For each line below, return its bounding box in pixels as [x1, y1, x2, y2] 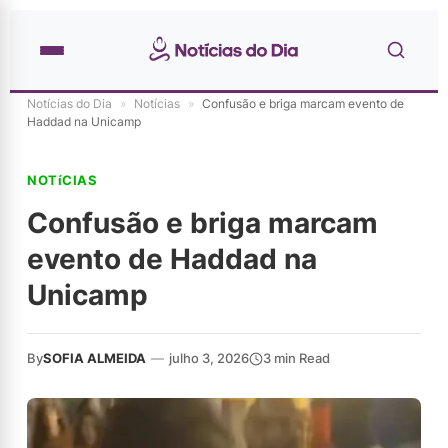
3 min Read [263, 350, 330, 366]
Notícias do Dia [27, 96, 112, 111]
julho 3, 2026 [169, 350, 249, 366]
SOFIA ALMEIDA [43, 350, 146, 366]
